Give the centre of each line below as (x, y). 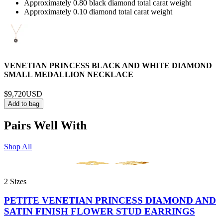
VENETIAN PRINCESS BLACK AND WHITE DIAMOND (108, 65)
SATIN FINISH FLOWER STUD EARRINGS (100, 212)
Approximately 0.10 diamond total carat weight (98, 12)
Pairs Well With (45, 125)
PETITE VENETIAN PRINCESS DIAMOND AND (110, 201)
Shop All (18, 146)
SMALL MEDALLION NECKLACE (69, 74)
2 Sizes (15, 181)
